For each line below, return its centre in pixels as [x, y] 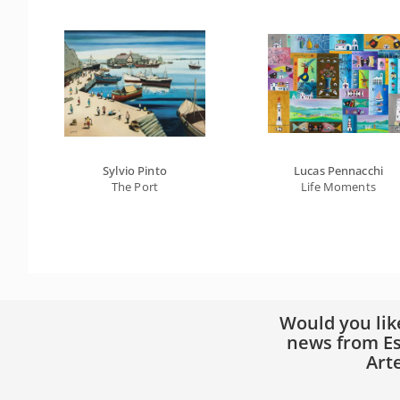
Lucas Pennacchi [338, 171]
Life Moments [338, 187]
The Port [135, 187]
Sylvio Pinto [135, 171]
